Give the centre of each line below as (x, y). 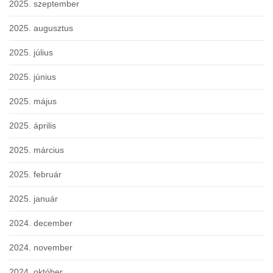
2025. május (33, 101)
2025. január (34, 199)
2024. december (41, 223)
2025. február (35, 175)
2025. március (37, 150)
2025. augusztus (41, 28)
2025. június (33, 77)
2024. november (41, 248)
